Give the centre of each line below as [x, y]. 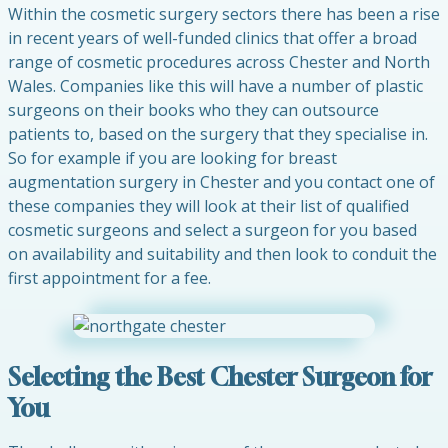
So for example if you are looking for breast [172, 158]
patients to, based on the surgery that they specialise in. [218, 134]
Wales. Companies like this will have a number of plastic [215, 86]
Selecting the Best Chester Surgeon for [220, 377]
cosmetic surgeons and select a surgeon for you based [212, 230]
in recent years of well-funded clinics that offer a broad [212, 38]
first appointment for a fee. [109, 278]
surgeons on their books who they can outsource [193, 110]
